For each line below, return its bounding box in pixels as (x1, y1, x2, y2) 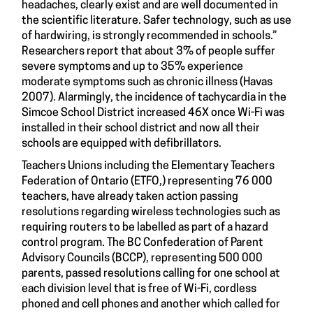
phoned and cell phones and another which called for (22, 298, 280, 310)
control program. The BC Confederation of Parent (22, 237, 263, 249)
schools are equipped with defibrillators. (22, 138, 221, 150)
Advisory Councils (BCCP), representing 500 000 (22, 252, 263, 264)
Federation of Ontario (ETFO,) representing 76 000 (22, 175, 272, 187)
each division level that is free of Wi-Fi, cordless (22, 283, 256, 295)
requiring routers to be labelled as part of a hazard (22, 221, 268, 233)
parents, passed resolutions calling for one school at (22, 268, 280, 279)
